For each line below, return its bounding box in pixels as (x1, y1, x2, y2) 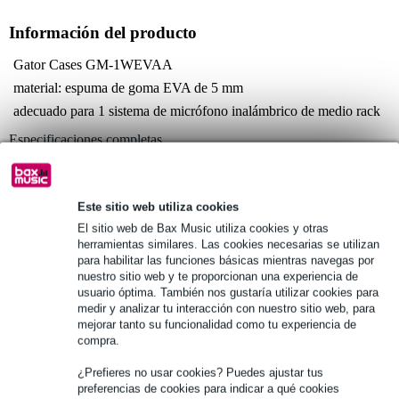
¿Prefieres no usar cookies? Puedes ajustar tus (77, 365, 323, 379)
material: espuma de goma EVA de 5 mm (13, 79, 243, 95)
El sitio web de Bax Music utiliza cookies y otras (77, 221, 329, 235)
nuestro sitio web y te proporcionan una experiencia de (77, 269, 358, 283)
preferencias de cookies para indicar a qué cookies (77, 381, 339, 395)
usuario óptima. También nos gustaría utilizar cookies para (77, 285, 379, 299)
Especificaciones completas (9, 131, 162, 147)
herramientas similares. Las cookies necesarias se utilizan (77, 237, 379, 251)
